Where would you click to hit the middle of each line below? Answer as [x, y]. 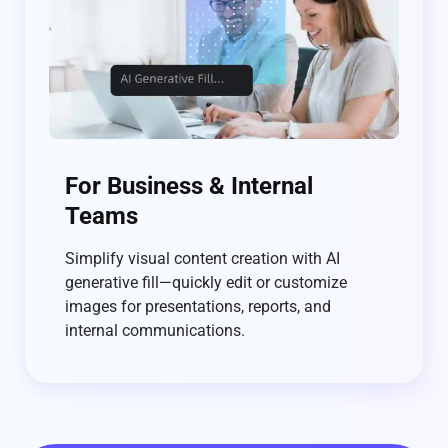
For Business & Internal [189, 186]
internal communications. [155, 331]
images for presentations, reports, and [198, 307]
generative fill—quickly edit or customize [206, 283]
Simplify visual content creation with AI [202, 259]
